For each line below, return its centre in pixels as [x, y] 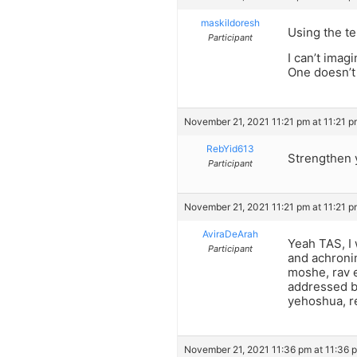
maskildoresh [230, 22]
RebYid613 [230, 148]
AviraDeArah [230, 234]
